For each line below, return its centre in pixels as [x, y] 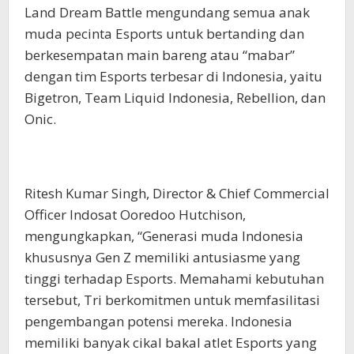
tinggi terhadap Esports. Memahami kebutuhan [174, 279]
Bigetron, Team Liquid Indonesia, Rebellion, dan [175, 98]
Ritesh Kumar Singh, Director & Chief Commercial [177, 194]
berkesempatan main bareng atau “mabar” [160, 55]
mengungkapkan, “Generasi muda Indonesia [164, 236]
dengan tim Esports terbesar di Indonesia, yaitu [173, 77]
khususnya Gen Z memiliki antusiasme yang [162, 258]
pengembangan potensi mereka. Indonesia [158, 322]
